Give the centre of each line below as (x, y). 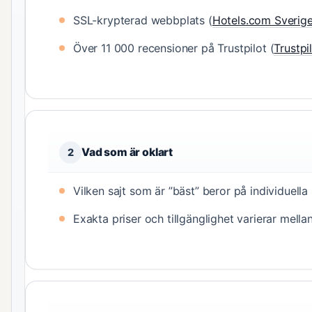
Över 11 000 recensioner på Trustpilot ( (174, 48)
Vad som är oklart (127, 152)
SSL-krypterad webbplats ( (143, 20)
